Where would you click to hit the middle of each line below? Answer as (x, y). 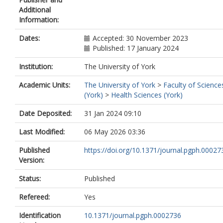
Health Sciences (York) (147, 95)
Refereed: (34, 197)
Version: (32, 160)
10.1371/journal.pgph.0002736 (133, 215)
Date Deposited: (45, 113)
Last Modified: (42, 132)
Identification (40, 215)
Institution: (36, 66)
